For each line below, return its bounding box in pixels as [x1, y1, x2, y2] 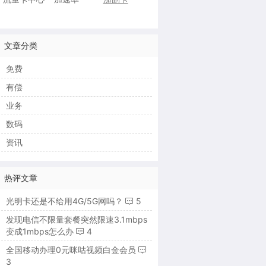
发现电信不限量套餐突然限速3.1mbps [5, 214, 147, 224]
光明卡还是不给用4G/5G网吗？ [5, 196, 123, 206]
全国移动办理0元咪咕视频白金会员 [5, 245, 136, 255]
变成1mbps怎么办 [5, 226, 74, 236]
